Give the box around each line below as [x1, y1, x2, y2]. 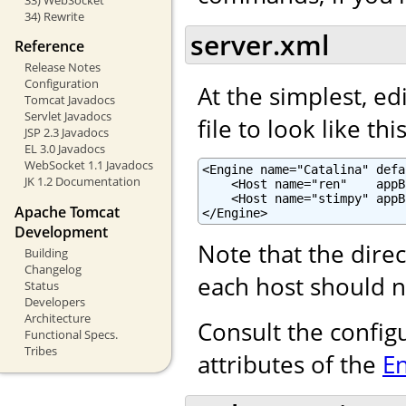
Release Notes [24, 59, 101, 76]
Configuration [24, 75, 99, 92]
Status [24, 276, 59, 294]
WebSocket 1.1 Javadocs [24, 157, 153, 174]
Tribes [24, 342, 57, 359]
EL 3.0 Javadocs [24, 140, 105, 158]
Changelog [24, 260, 82, 277]
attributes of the [198, 347, 382, 381]
